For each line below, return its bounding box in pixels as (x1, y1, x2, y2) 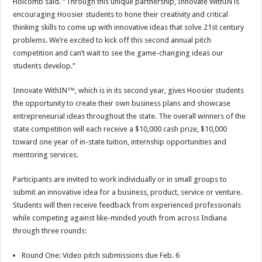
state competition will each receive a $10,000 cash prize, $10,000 (13, 125, 227, 134)
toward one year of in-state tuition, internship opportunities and (13, 137, 227, 147)
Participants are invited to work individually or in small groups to (13, 175, 227, 184)
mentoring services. (13, 150, 79, 160)
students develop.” (13, 61, 76, 71)
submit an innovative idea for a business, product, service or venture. (13, 188, 243, 197)
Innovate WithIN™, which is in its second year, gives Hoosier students (13, 86, 244, 95)
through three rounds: (13, 226, 87, 236)
